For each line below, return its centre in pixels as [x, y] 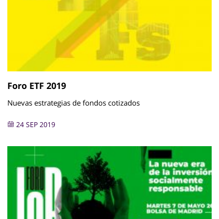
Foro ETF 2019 [37, 86]
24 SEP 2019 [35, 125]
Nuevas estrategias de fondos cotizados [74, 103]
